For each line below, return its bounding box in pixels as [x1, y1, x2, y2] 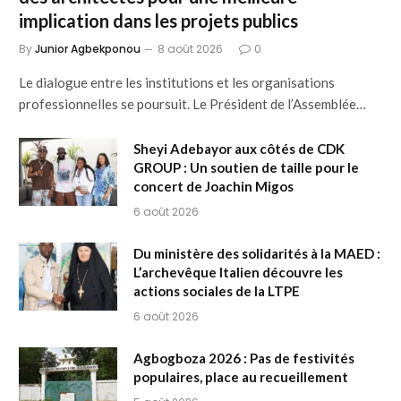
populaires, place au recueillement [133, 368, 348, 385]
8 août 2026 [158, 40, 223, 56]
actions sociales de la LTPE [133, 282, 300, 299]
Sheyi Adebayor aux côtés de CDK [133, 140, 345, 157]
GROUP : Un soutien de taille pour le [133, 158, 359, 175]
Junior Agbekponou [35, 40, 141, 56]
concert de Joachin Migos [133, 177, 294, 194]
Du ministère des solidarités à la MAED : [133, 244, 380, 261]
